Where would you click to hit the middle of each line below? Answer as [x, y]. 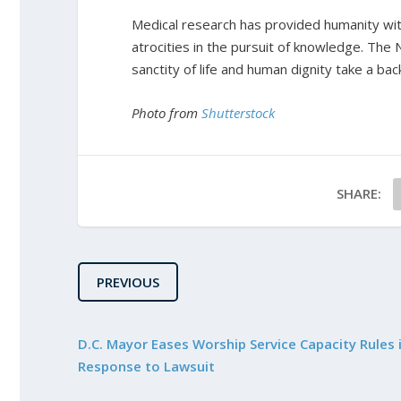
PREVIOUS [128, 282]
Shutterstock [238, 112]
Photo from [166, 112]
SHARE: [359, 193]
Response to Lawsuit [146, 366]
